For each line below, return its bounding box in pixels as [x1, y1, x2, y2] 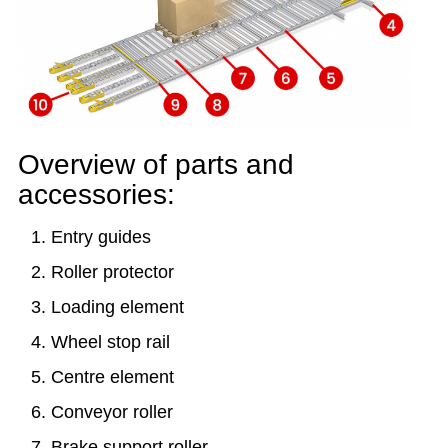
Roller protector [51, 261, 174, 282]
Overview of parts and [18, 148, 294, 180]
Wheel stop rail [51, 331, 170, 352]
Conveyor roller [51, 401, 173, 422]
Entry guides [51, 226, 151, 247]
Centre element [51, 366, 174, 387]
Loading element [51, 296, 184, 317]
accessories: [18, 178, 175, 210]
